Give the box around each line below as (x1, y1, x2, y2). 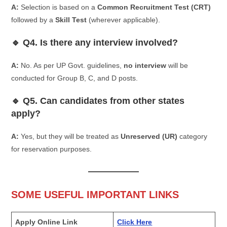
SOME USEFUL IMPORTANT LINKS (11, 188, 179, 200)
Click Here (117, 217, 153, 226)
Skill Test (55, 15, 87, 24)
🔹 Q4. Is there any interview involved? (11, 37, 178, 48)
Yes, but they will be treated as (19, 132, 121, 140)
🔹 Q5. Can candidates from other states (11, 95, 185, 106)
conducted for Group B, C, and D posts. (11, 73, 138, 82)
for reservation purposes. (11, 144, 92, 153)
